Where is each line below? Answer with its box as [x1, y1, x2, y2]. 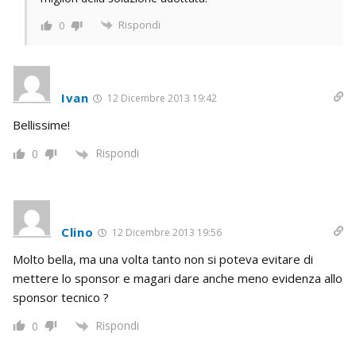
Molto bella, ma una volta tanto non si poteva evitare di [13, 250, 313, 267]
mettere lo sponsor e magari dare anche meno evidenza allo [13, 269, 342, 286]
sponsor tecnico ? [13, 288, 109, 305]
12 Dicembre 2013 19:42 [104, 91, 217, 106]
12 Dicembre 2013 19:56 [109, 225, 222, 239]
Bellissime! [13, 117, 70, 133]
